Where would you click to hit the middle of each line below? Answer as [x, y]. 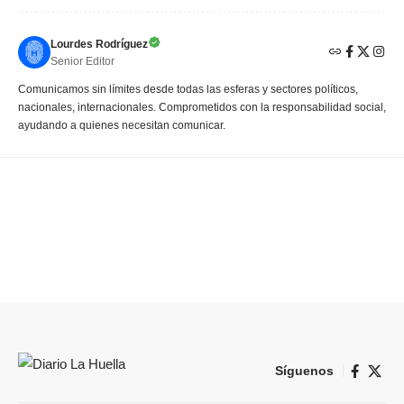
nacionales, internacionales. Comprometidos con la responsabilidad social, [202, 108]
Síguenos [304, 371]
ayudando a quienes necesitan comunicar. [122, 126]
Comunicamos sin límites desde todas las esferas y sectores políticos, [188, 90]
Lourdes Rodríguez [99, 45]
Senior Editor [83, 62]
